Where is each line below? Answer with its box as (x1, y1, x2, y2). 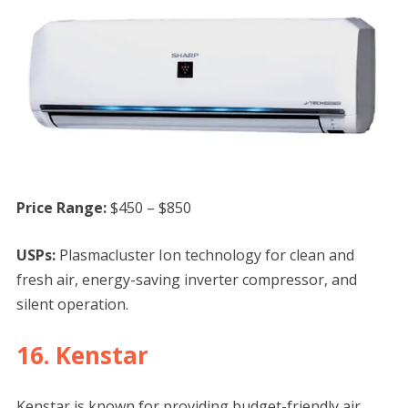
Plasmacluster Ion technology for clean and (55, 245, 354, 266)
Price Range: (15, 198, 110, 219)
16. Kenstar (15, 339, 148, 372)
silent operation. (15, 294, 128, 315)
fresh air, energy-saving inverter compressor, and (15, 270, 357, 291)
